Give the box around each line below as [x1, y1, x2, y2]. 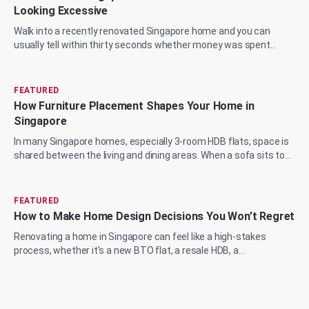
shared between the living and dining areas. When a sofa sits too [14, 150, 290, 161]
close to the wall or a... [14, 163, 108, 175]
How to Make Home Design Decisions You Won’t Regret [14, 210, 295, 223]
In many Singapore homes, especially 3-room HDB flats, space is [14, 136, 290, 148]
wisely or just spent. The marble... [14, 53, 157, 65]
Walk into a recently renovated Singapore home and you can [14, 26, 270, 37]
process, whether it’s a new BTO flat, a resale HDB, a [14, 245, 239, 257]
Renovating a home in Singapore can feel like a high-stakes [14, 231, 266, 243]
